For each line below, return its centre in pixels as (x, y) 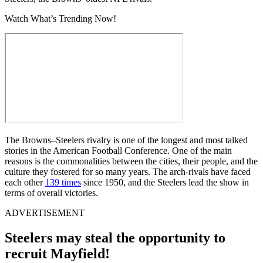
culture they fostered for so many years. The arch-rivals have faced (128, 171)
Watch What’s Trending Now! (60, 18)
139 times (63, 182)
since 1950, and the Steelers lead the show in (165, 182)
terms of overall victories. (51, 193)
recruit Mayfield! (57, 253)
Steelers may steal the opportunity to (115, 237)
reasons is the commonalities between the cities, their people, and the (131, 161)
